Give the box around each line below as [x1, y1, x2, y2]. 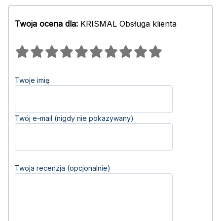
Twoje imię [15, 76, 49, 84]
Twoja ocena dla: [15, 19, 78, 29]
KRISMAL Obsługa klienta [78, 19, 177, 29]
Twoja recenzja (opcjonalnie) [15, 164, 110, 172]
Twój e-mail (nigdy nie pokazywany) [15, 114, 134, 122]
